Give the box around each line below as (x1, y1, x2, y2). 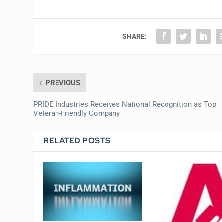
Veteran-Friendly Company (33, 109, 120, 118)
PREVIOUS (45, 78, 81, 87)
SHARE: (122, 32, 147, 40)
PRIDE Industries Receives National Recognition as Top (33, 99, 217, 109)
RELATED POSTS (43, 135, 111, 146)
